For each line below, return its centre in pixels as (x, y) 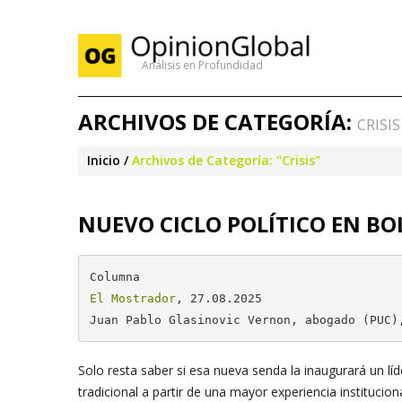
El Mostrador (132, 298)
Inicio (104, 160)
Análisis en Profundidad (202, 65)
